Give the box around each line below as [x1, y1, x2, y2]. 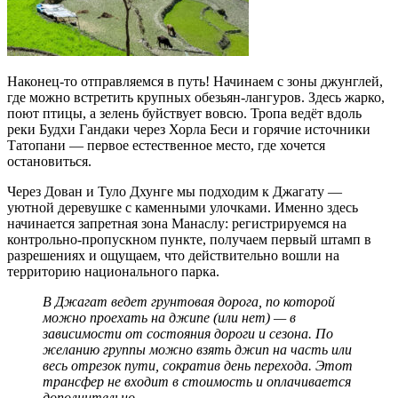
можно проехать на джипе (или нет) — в [43, 310, 296, 326]
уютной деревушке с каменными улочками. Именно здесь [7, 200, 358, 216]
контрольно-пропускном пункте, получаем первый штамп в [7, 232, 371, 248]
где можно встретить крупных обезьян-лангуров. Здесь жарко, [7, 90, 385, 106]
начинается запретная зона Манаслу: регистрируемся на [7, 216, 346, 232]
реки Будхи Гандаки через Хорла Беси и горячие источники [7, 122, 370, 138]
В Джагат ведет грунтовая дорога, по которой [43, 294, 335, 310]
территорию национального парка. [7, 264, 219, 280]
